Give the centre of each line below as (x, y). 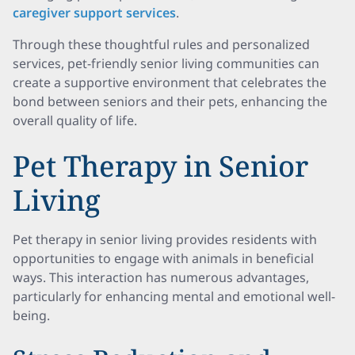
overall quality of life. (75, 120)
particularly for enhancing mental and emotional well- (174, 296)
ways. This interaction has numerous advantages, (161, 277)
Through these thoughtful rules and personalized (161, 44)
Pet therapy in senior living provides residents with (165, 239)
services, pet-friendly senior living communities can (166, 63)
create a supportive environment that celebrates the (170, 82)
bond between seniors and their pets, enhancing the (170, 101)
